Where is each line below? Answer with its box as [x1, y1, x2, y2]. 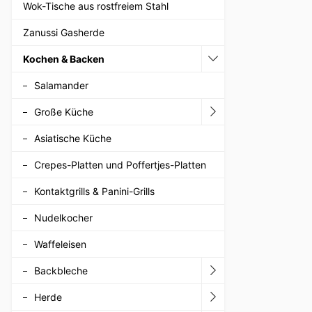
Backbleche [34, 264, 88, 276]
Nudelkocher [34, 211, 93, 224]
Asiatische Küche [34, 132, 111, 144]
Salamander [34, 79, 88, 91]
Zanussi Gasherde [23, 26, 104, 38]
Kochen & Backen [23, 52, 104, 65]
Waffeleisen [34, 237, 86, 250]
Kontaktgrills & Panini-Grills [34, 185, 155, 197]
